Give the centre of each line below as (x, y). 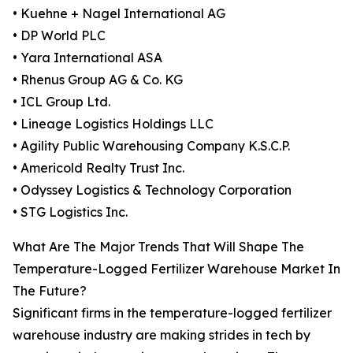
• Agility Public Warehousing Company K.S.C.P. (151, 146)
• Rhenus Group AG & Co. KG (98, 80)
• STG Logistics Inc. (70, 212)
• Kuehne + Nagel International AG (119, 14)
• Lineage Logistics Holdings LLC (113, 124)
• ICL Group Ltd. (61, 102)
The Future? (50, 291)
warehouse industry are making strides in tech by (162, 335)
